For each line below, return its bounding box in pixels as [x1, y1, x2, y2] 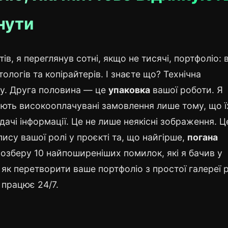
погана [187, 131, 218, 142]
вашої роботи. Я [150, 84, 223, 95]
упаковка [108, 84, 150, 95]
